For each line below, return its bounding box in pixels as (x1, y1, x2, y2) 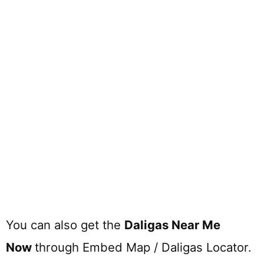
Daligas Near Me (124, 217, 220, 233)
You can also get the (6, 217, 124, 233)
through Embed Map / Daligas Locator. (35, 240, 252, 255)
